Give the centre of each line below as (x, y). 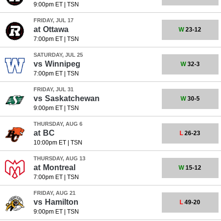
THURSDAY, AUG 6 (58, 124)
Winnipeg (62, 64)
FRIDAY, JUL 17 (53, 20)
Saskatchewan (72, 98)
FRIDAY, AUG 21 (54, 193)
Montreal (59, 167)
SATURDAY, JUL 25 (58, 55)
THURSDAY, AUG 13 (59, 158)
